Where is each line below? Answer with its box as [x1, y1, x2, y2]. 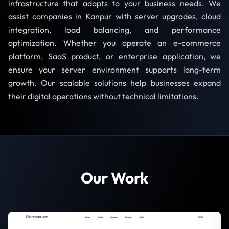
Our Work [81, 168, 148, 188]
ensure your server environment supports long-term [8, 64, 221, 75]
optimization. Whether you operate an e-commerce [8, 38, 221, 49]
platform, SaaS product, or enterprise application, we [8, 51, 221, 62]
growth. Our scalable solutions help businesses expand [8, 78, 221, 88]
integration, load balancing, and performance [8, 25, 221, 35]
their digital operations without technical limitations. [8, 91, 199, 102]
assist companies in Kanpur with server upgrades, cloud [8, 11, 221, 22]
